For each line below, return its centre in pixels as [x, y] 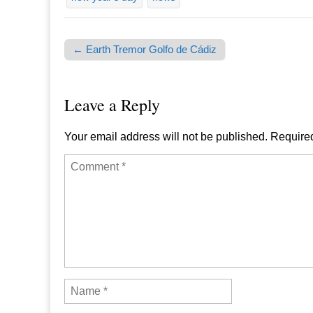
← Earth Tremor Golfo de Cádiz [145, 49]
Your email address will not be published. [166, 136]
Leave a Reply [112, 104]
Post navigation [103, 63]
